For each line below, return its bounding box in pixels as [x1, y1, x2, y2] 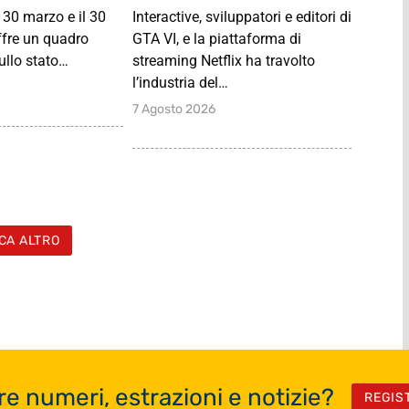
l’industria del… [131, 73, 228, 91]
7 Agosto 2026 [131, 100, 215, 117]
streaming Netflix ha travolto [131, 51, 315, 69]
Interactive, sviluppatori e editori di [131, 7, 351, 26]
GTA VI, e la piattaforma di [131, 29, 301, 47]
